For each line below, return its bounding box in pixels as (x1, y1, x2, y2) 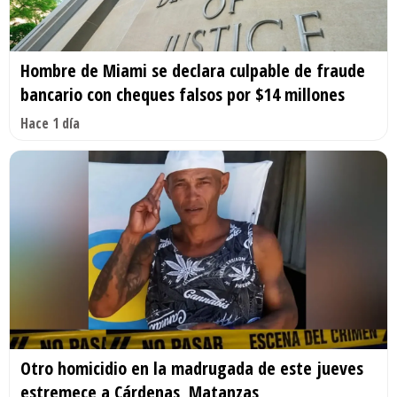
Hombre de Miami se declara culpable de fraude (20, 58, 365, 83)
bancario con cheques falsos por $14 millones (20, 82, 345, 107)
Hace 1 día (20, 113, 80, 134)
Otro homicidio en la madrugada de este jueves (20, 356, 363, 381)
